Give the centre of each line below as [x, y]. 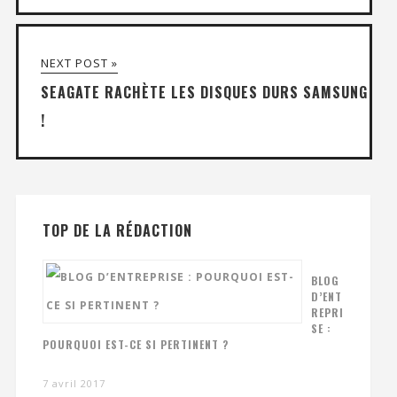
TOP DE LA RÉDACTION [117, 231]
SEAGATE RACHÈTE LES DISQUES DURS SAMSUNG [204, 93]
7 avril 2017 [74, 384]
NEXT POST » [79, 63]
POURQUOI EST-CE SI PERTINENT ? [135, 345]
